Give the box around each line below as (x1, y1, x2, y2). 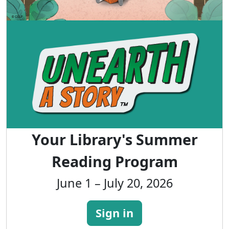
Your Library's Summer (31, 129, 198, 149)
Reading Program (51, 151, 178, 171)
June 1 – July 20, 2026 (56, 174, 173, 191)
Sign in (96, 205, 133, 220)
